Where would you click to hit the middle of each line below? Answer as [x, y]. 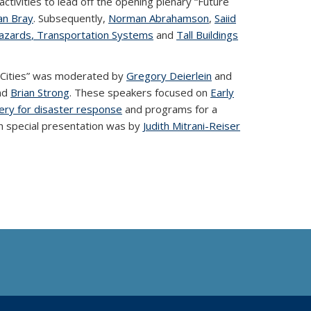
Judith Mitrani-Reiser [192, 126]
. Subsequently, [71, 18]
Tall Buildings [207, 35]
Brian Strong [40, 92]
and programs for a [170, 109]
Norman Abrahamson [159, 18]
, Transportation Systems [92, 35]
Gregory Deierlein [169, 76]
